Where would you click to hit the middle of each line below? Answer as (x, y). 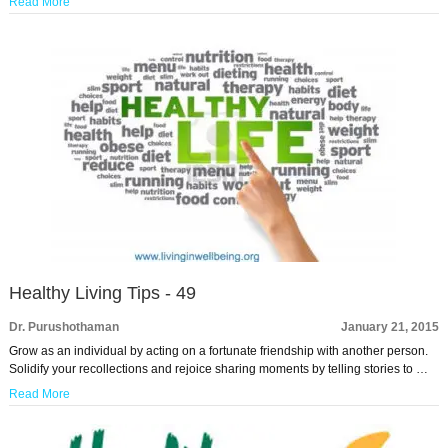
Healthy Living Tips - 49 (102, 293)
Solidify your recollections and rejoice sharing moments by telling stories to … (218, 369)
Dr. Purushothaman (63, 327)
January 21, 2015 (390, 327)
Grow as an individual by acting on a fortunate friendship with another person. (218, 351)
